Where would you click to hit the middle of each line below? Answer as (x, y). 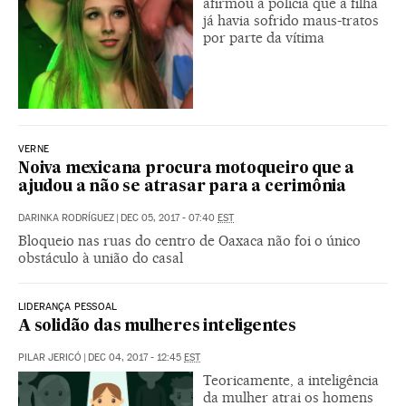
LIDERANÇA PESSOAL (68, 306)
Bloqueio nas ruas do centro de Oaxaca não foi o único (189, 240)
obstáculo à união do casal (101, 257)
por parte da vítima (264, 37)
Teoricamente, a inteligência (291, 380)
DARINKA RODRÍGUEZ (66, 217)
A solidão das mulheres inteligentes (157, 326)
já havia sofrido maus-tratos (291, 20)
